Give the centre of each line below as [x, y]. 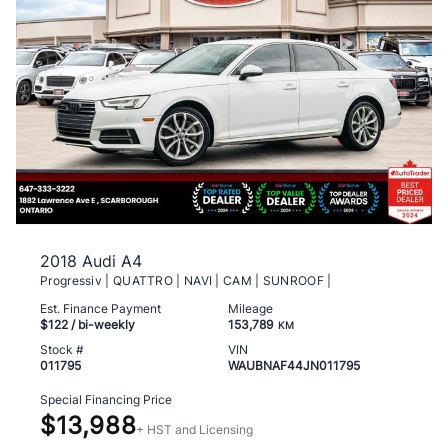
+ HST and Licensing [195, 429]
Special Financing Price [106, 399]
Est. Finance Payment [100, 308]
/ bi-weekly [101, 324]
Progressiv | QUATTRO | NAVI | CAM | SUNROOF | [186, 280]
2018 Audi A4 [91, 260]
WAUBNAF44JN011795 [294, 365]
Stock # [62, 349]
